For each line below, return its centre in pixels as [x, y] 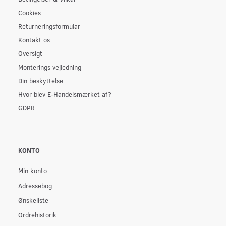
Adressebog [35, 185]
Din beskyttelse [41, 81]
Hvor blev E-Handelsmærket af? [65, 94]
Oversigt [30, 53]
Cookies [30, 13]
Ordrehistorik [37, 215]
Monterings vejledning [50, 67]
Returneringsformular [49, 26]
